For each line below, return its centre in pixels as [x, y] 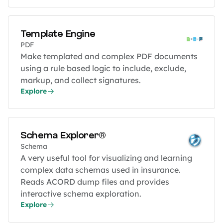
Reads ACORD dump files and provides [95, 182]
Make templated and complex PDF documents [109, 56]
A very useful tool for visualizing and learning [106, 158]
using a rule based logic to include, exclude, [103, 68]
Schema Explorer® [63, 136]
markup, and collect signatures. [81, 80]
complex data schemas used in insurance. [101, 170]
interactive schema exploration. [81, 194]
